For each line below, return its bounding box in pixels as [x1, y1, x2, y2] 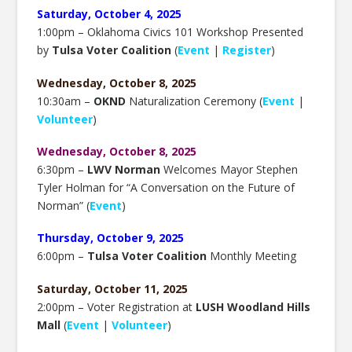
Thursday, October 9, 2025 [37, 230, 185, 246]
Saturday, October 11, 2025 [37, 280, 189, 296]
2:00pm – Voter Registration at [37, 299, 196, 314]
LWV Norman [87, 161, 164, 177]
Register [222, 42, 272, 58]
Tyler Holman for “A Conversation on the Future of [37, 179, 295, 195]
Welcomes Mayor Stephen [163, 161, 299, 177]
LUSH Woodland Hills [196, 299, 311, 314]
